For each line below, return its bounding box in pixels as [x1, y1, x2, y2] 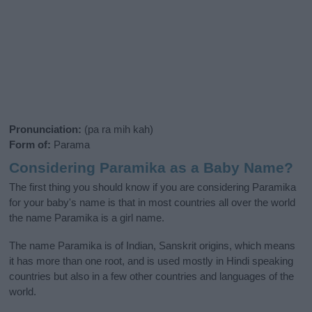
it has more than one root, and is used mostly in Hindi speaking [9, 255, 294, 267]
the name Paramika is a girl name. [9, 212, 165, 224]
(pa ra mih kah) [81, 123, 154, 135]
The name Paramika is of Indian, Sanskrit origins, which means [9, 240, 296, 252]
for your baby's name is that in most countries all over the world [9, 196, 296, 209]
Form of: [9, 138, 52, 150]
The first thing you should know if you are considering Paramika [9, 181, 297, 194]
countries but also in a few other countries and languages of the [9, 270, 295, 283]
